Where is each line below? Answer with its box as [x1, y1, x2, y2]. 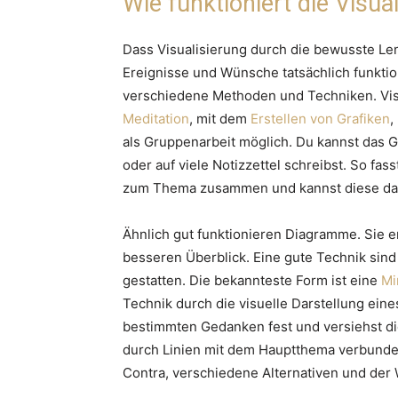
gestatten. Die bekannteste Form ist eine [123, 271, 381, 289]
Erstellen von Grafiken [251, 109, 390, 127]
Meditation [123, 109, 189, 127]
